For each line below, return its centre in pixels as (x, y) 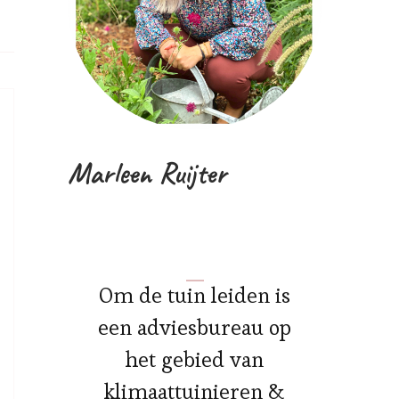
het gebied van (195, 359)
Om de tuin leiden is (195, 295)
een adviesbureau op (195, 327)
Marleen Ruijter (147, 173)
